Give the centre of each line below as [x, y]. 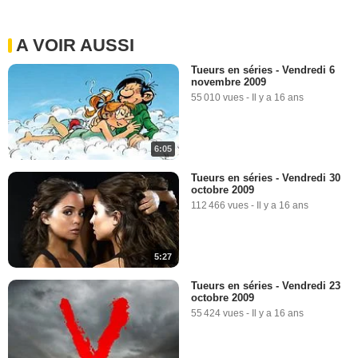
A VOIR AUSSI [75, 45]
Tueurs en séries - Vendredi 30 [266, 177]
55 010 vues [217, 97]
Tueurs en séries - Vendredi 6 [263, 70]
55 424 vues [217, 314]
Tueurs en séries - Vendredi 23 [266, 286]
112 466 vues [220, 205]
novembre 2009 [229, 82]
